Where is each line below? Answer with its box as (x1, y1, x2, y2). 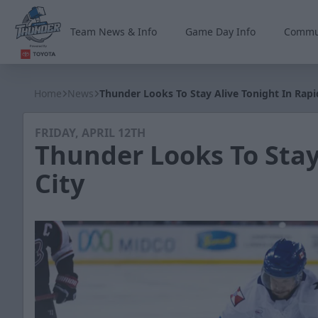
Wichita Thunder (13, 58, 102, 75)
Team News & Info (70, 25, 158, 38)
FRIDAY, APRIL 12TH (35, 125, 146, 141)
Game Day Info (185, 25, 256, 38)
